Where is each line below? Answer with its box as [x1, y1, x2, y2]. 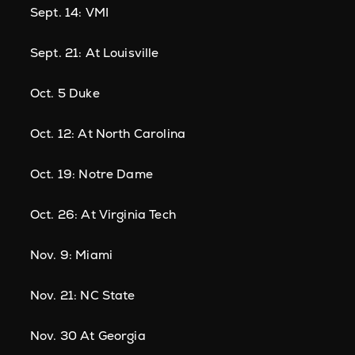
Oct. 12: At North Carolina [30, 125, 186, 142]
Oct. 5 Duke [30, 85, 100, 101]
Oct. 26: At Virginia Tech [30, 206, 176, 223]
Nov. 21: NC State [30, 287, 136, 303]
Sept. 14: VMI [30, 4, 109, 21]
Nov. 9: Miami [30, 246, 113, 263]
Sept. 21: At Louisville [30, 44, 159, 61]
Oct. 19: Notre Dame [30, 166, 153, 182]
